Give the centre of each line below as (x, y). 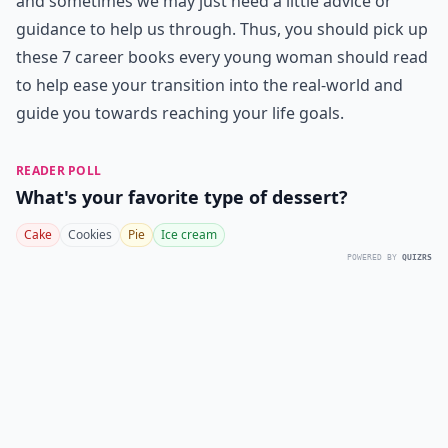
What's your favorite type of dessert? (182, 197)
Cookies (90, 234)
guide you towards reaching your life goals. (180, 113)
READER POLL (59, 170)
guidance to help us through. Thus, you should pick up (222, 29)
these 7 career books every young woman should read (222, 57)
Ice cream (189, 234)
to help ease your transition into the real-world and (209, 85)
